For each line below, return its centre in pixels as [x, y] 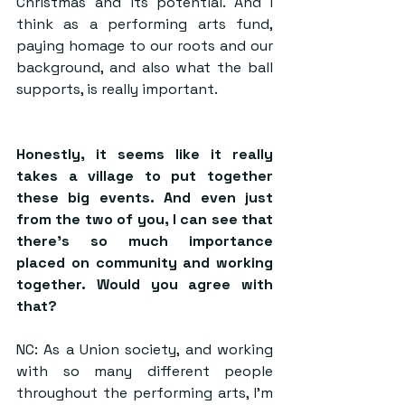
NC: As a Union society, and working [145, 349]
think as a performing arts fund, [145, 24]
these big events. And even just [145, 198]
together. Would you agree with [145, 284]
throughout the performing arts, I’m [145, 393]
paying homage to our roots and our [145, 46]
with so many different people [145, 371]
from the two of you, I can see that [145, 219]
